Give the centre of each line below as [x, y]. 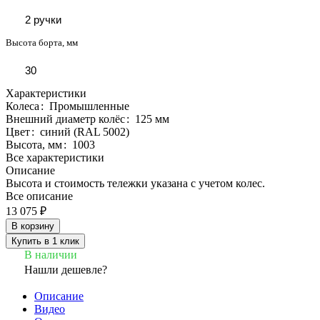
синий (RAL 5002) [85, 131]
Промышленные [89, 106]
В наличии [51, 254]
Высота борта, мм [42, 42]
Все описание [39, 196]
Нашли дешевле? [66, 269]
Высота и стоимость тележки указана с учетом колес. [135, 183]
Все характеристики [55, 157]
